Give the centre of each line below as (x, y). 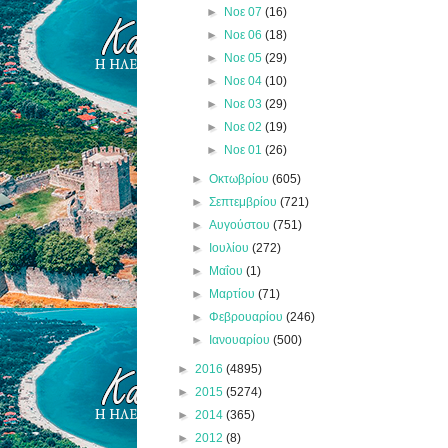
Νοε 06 (244, 34)
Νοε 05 (244, 57)
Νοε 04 (244, 80)
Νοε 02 (244, 126)
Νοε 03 (244, 103)
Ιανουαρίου (241, 339)
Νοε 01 (244, 149)
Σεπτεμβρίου (245, 201)
